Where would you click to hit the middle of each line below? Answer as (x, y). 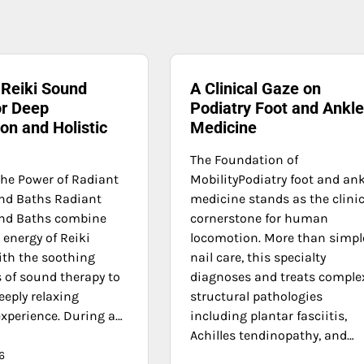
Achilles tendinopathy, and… (273, 335)
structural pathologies (257, 296)
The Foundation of (245, 159)
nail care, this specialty (258, 257)
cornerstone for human (260, 218)
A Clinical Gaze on (256, 88)
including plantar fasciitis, (269, 315)
